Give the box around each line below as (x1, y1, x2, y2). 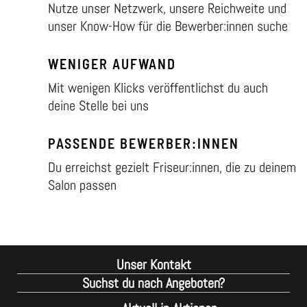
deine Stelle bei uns (48, 97, 149, 114)
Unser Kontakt (116, 256, 191, 273)
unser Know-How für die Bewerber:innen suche (48, 17, 288, 35)
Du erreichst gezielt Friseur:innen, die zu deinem (48, 158, 296, 176)
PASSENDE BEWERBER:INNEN (48, 135, 239, 151)
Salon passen (48, 176, 116, 194)
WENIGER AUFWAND (48, 56, 176, 72)
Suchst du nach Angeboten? (82, 274, 225, 292)
